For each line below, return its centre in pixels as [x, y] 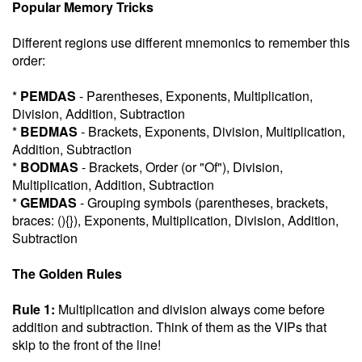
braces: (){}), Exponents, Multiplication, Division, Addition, [175, 220]
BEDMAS [49, 131]
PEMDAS [48, 96]
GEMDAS [48, 202]
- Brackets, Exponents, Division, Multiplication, [211, 131]
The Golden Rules [67, 274]
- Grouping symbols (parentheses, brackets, [202, 202]
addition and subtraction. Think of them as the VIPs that [169, 327]
